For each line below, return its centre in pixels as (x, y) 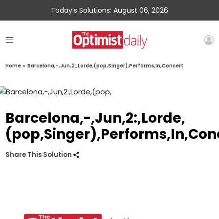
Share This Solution (40, 155)
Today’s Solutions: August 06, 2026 (109, 10)
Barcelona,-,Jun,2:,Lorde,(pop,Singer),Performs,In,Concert (106, 66)
